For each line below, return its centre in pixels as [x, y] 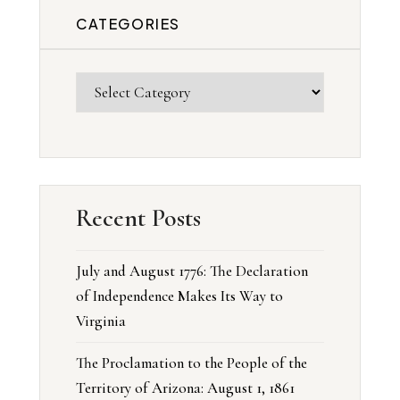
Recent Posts [138, 218]
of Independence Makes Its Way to [179, 296]
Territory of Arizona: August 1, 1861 [185, 388]
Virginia [101, 321]
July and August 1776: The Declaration [192, 271]
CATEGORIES [128, 24]
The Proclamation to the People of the [192, 363]
